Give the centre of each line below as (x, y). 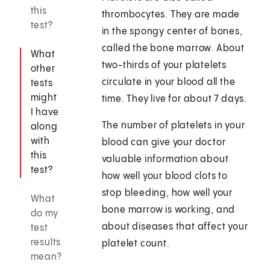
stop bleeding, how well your (167, 193)
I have (45, 113)
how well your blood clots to (165, 177)
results (46, 243)
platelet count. (136, 244)
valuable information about (165, 160)
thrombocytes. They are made (171, 15)
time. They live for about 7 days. (174, 99)
